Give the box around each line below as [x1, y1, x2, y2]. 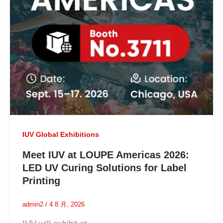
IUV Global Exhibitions [22, 130, 100, 139]
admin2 [22, 201, 46, 209]
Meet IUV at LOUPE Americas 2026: [22, 149, 190, 161]
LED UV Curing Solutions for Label [22, 162, 187, 174]
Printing [22, 175, 61, 187]
